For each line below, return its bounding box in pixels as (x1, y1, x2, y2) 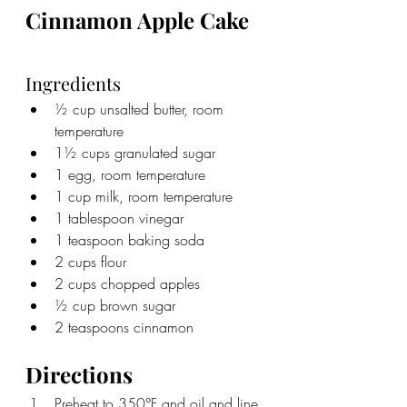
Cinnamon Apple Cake (25, 5, 249, 35)
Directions (25, 359, 133, 389)
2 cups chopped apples (55, 273, 200, 293)
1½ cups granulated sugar (55, 142, 215, 163)
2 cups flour (55, 251, 126, 272)
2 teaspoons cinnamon (55, 316, 194, 337)
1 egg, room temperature (55, 164, 205, 184)
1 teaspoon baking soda (55, 229, 204, 250)
